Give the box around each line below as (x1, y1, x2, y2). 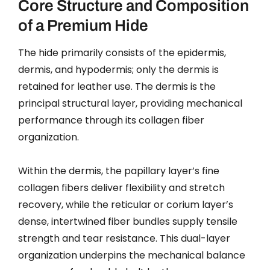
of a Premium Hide (18, 16, 148, 34)
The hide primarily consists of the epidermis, (18, 45, 226, 60)
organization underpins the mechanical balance (18, 248, 245, 262)
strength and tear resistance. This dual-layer (18, 231, 230, 245)
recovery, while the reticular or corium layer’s (18, 197, 233, 212)
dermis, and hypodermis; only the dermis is (18, 62, 219, 77)
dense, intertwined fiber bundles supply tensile (18, 214, 237, 228)
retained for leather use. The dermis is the (18, 79, 216, 93)
